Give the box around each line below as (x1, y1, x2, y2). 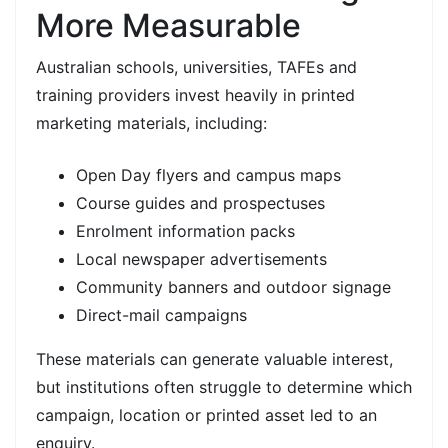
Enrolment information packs (76, 220, 295, 241)
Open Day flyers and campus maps (76, 164, 341, 185)
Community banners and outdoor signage (76, 276, 391, 297)
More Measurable (36, 5, 301, 45)
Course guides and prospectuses (76, 192, 325, 213)
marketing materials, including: (36, 112, 267, 133)
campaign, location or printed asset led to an (36, 404, 377, 425)
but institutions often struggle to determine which (36, 376, 412, 397)
